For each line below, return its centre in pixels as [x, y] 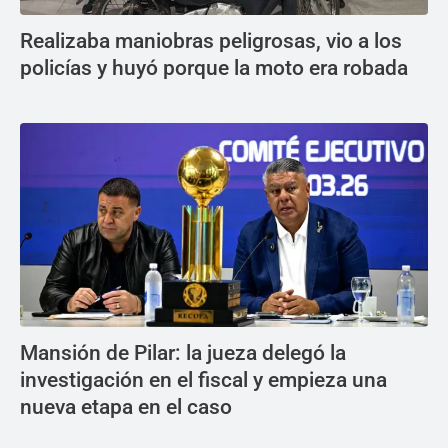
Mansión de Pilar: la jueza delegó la [183, 353]
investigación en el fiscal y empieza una [203, 380]
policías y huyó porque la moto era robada [214, 68]
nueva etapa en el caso [126, 407]
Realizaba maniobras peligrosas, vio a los [211, 41]
